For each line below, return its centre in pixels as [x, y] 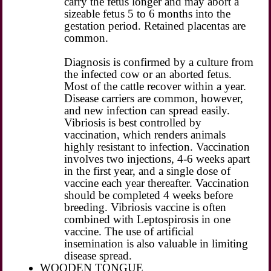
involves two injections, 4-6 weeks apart [157, 158]
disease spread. [98, 255]
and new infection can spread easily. [147, 110]
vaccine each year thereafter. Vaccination [157, 183]
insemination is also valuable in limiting [156, 243]
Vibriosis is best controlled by [133, 122]
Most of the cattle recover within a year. [155, 86]
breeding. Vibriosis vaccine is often [145, 207]
